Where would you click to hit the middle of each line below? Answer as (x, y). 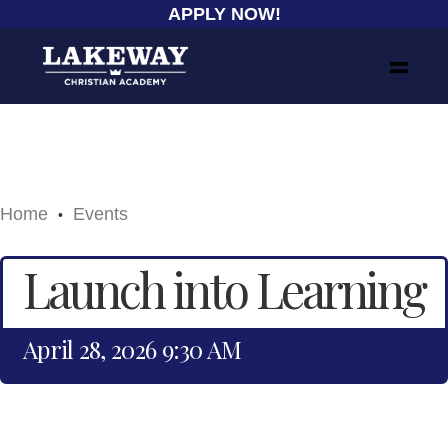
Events (100, 214)
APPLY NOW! (224, 14)
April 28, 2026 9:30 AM (132, 349)
